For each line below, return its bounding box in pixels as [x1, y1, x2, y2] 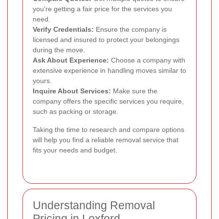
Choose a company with [109, 56, 185, 65]
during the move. [33, 46, 85, 54]
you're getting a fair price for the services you [33, 5, 172, 13]
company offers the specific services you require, [33, 97, 184, 106]
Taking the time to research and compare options [33, 126, 184, 134]
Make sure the [111, 87, 157, 95]
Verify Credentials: [33, 25, 94, 34]
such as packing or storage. [33, 108, 118, 116]
